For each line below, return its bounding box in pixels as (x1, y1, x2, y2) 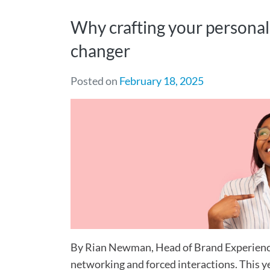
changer (71, 40, 130, 61)
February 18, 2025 (119, 74, 204, 87)
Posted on (71, 74, 119, 87)
